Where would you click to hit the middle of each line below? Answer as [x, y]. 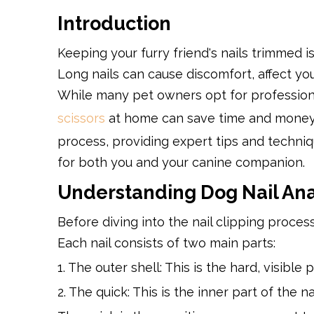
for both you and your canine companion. [181, 162]
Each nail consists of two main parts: [166, 243]
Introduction [114, 23]
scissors [81, 118]
